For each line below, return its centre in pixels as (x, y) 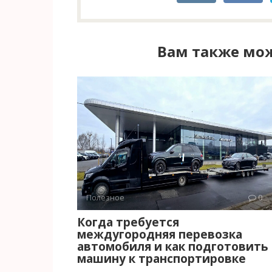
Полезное (105, 197)
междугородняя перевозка (160, 234)
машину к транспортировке (161, 258)
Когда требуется (128, 222)
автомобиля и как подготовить (173, 246)
